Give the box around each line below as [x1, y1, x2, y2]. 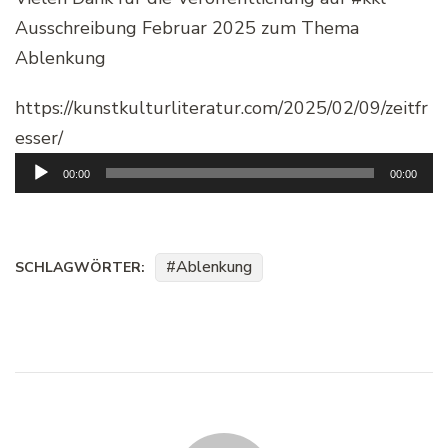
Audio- [14, 155, 70, 180]
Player [14, 185, 67, 210]
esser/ [15, 126, 63, 151]
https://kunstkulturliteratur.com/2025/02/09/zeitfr [15, 96, 428, 121]
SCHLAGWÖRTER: [15, 258, 145, 278]
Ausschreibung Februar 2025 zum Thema [15, 16, 359, 41]
